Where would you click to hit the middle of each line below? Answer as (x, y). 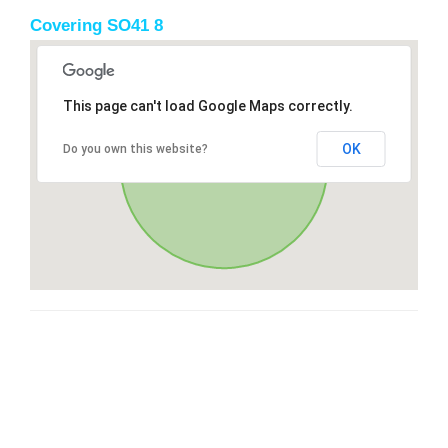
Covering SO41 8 (96, 25)
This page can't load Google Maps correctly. (207, 105)
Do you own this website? (135, 148)
